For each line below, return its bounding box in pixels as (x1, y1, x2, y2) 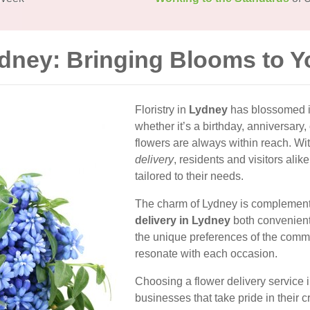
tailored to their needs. (135, 170, 244, 182)
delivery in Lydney (135, 215, 230, 226)
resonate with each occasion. (135, 248, 277, 259)
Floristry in (135, 104, 189, 116)
